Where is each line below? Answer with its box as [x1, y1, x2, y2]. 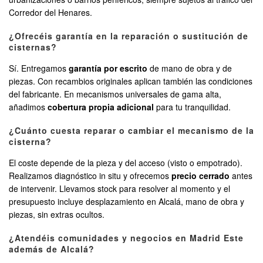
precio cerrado [171, 170, 230, 182]
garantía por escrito [69, 62, 147, 75]
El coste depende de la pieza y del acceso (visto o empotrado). [9, 157, 242, 169]
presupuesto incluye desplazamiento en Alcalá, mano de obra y [9, 195, 244, 208]
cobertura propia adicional [48, 101, 154, 113]
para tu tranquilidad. [154, 101, 231, 113]
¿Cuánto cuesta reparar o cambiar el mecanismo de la [9, 124, 254, 137]
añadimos [9, 101, 48, 113]
